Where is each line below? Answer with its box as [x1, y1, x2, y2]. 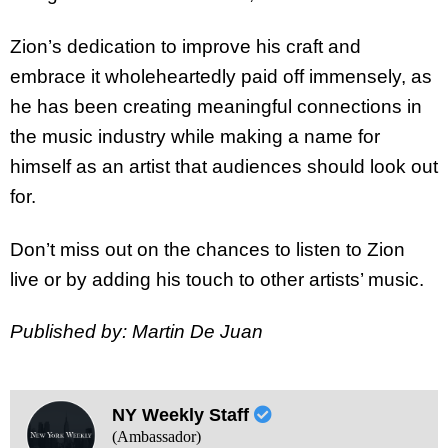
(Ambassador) [111, 428, 201, 446]
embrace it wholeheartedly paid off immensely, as [10, 65, 432, 87]
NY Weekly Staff [111, 405, 254, 426]
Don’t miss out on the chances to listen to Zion [10, 238, 405, 260]
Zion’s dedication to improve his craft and [10, 35, 361, 57]
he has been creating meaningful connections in [10, 95, 422, 117]
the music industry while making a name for [10, 125, 380, 147]
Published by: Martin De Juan [10, 321, 263, 343]
